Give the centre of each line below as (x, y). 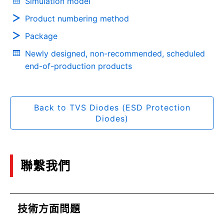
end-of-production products (78, 66)
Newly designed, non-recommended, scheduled (115, 53)
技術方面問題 (49, 209)
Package (41, 36)
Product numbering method (77, 18)
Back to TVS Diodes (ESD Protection (112, 107)
